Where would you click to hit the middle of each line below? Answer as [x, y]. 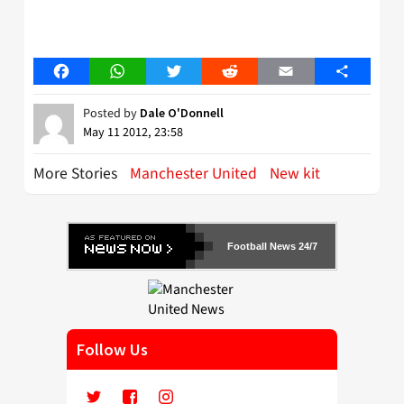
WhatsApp [148, 72]
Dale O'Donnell [182, 113]
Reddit [249, 72]
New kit [295, 174]
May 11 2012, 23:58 [133, 133]
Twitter [195, 72]
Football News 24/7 [272, 247]
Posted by [111, 114]
